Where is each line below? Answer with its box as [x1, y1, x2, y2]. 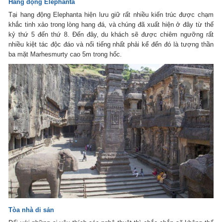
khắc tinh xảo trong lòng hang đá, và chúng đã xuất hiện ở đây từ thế [8, 20, 214, 28]
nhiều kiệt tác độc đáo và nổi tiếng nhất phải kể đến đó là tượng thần [8, 40, 214, 48]
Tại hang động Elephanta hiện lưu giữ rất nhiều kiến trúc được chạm [8, 10, 214, 18]
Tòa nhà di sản [8, 206, 55, 214]
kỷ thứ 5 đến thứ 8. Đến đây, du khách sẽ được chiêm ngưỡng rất [8, 30, 214, 38]
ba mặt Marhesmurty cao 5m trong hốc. [8, 50, 122, 58]
